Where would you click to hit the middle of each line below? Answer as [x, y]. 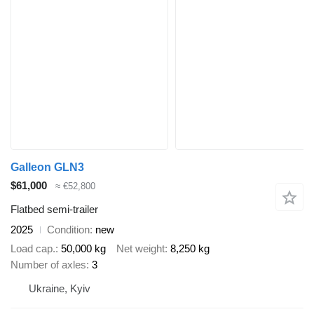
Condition [68, 230]
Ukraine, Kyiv [60, 288]
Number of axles [48, 264]
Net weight [141, 248]
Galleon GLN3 [47, 167]
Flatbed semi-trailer [54, 210]
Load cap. [33, 248]
